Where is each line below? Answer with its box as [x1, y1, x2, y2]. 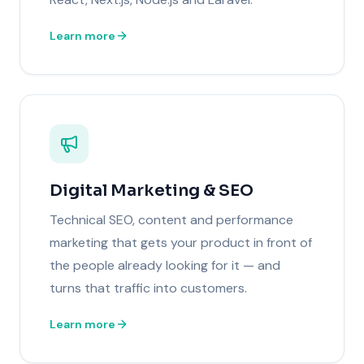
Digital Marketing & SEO [50, 180, 253, 201]
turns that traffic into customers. [50, 279, 247, 297]
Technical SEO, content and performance [50, 210, 293, 228]
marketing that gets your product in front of [50, 233, 312, 251]
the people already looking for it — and [50, 256, 280, 274]
